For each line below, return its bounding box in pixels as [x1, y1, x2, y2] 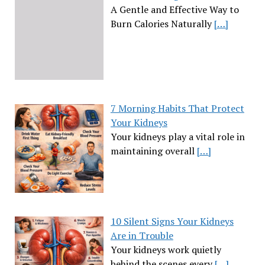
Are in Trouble [110, 228, 173, 242]
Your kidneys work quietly [110, 243, 221, 256]
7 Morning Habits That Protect [110, 101, 244, 115]
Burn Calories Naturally [110, 17, 214, 30]
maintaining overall [110, 144, 197, 157]
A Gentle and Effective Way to [110, 2, 239, 16]
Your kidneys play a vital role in [110, 130, 245, 143]
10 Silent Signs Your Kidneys [110, 214, 234, 228]
